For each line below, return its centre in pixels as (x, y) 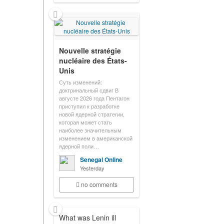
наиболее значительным (90, 130)
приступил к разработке (89, 106)
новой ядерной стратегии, (92, 114)
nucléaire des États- (93, 60)
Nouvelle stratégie (90, 50)
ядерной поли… (79, 146)
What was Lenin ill (87, 217)
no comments (99, 184)
